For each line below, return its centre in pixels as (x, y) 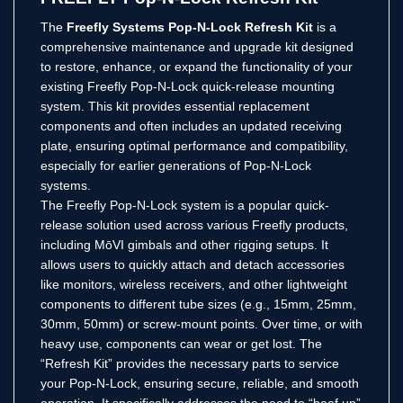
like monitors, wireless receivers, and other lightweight (194, 284)
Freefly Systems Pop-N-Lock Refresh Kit (190, 27)
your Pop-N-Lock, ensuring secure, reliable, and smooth (200, 383)
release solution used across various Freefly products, (194, 224)
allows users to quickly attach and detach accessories (193, 264)
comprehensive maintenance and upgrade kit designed (197, 46)
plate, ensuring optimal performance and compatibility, (194, 145)
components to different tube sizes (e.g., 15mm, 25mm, (198, 304)
